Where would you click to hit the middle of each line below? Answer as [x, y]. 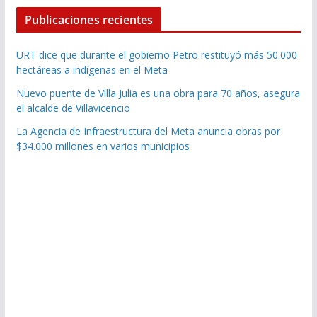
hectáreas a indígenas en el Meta [92, 70]
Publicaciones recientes [89, 20]
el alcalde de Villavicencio [73, 108]
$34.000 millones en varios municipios [103, 146]
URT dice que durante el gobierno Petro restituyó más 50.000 [156, 55]
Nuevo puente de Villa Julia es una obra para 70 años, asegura [158, 93]
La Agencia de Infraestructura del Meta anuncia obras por [148, 132]
